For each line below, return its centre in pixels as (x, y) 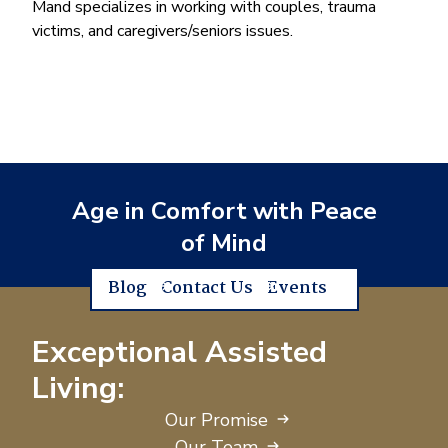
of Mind (224, 242)
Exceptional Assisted (179, 352)
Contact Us (206, 288)
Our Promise (217, 419)
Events (296, 288)
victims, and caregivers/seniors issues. (162, 30)
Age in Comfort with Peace (224, 210)
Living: (78, 388)
